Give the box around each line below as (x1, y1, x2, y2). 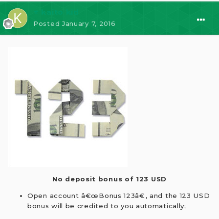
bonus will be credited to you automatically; (27, 201, 186, 210)
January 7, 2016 (62, 19, 116, 27)
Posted (33, 19, 62, 27)
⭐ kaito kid (33, 7, 79, 17)
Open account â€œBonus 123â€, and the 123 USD (27, 191, 210, 199)
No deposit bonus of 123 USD (52, 175, 167, 183)
